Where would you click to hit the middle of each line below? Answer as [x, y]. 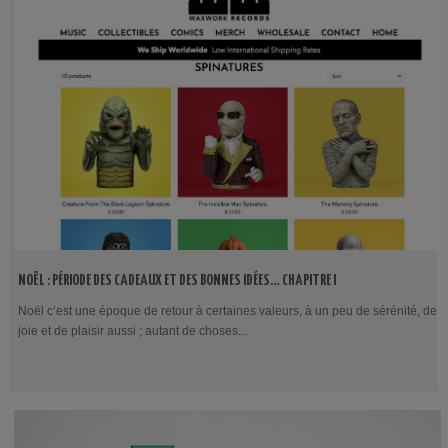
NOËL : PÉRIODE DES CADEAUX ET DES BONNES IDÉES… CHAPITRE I [177, 280]
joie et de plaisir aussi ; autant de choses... [132, 331]
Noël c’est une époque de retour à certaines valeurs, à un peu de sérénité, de [227, 311]
